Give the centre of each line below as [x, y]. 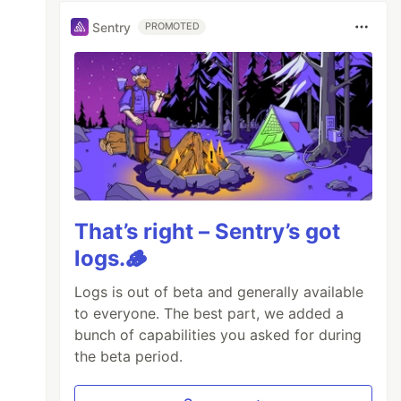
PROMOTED [172, 26]
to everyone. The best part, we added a [209, 314]
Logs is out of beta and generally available [219, 292]
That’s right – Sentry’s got [208, 232]
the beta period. [129, 357]
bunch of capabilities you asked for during [218, 335]
